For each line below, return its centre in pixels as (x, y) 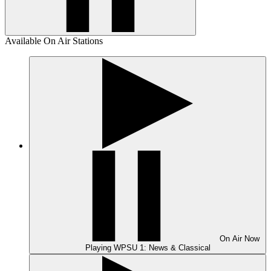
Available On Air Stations (54, 41)
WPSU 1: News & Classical (162, 248)
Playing (99, 248)
